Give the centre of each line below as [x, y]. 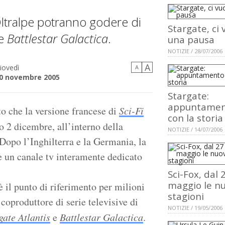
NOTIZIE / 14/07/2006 [195, 130]
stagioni [186, 196]
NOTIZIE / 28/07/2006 [195, 51]
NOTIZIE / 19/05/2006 [195, 208]
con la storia [195, 118]
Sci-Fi [131, 111]
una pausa [191, 40]
